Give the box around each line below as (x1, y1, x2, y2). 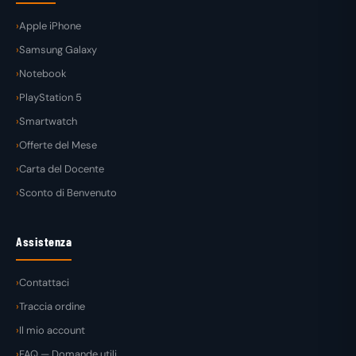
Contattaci (19, 275, 69, 289)
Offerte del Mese (19, 137, 97, 152)
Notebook (19, 66, 67, 80)
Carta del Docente (19, 161, 104, 176)
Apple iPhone (19, 18, 81, 33)
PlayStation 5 (19, 90, 82, 104)
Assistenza (16, 233, 72, 249)
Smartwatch (19, 114, 77, 128)
